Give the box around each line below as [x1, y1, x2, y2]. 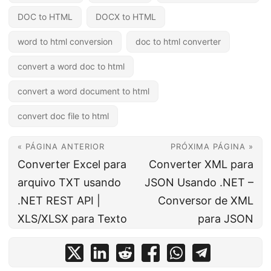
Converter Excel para [18, 158, 126, 171]
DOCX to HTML [96, 11, 156, 22]
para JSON [198, 212, 253, 225]
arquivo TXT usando [18, 176, 121, 189]
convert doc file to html [18, 111, 109, 121]
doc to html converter [135, 36, 221, 47]
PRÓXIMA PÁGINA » [171, 142, 253, 151]
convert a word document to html [18, 86, 149, 96]
